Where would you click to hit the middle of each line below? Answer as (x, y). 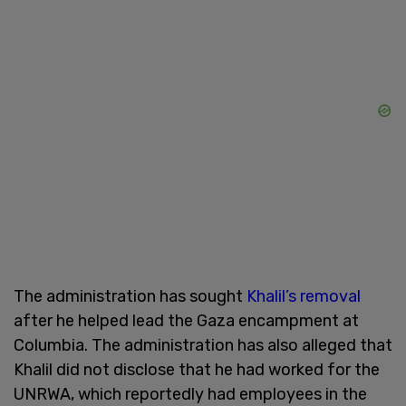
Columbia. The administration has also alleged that (203, 345)
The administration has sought (130, 296)
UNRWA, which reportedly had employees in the (190, 394)
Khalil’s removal (304, 296)
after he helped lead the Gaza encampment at (186, 320)
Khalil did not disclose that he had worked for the (197, 369)
